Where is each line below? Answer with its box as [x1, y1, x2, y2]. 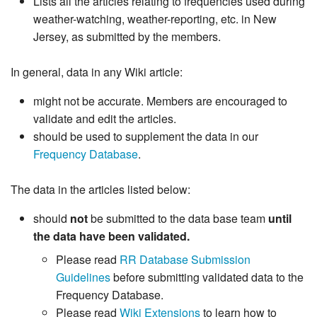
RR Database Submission [120, 251, 250, 268]
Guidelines [56, 269, 110, 286]
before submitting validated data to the [110, 269, 304, 286]
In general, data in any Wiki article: [11, 64, 183, 81]
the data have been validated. [33, 228, 190, 245]
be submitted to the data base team [88, 210, 268, 227]
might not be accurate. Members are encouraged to [33, 93, 287, 110]
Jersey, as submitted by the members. [33, 28, 221, 45]
